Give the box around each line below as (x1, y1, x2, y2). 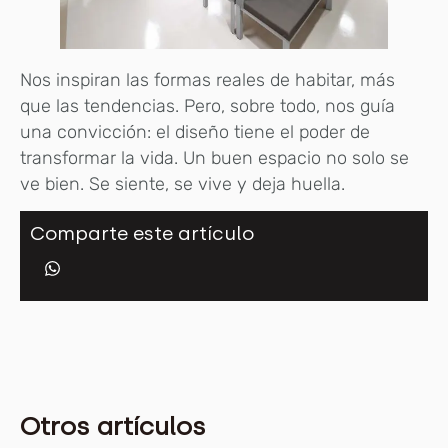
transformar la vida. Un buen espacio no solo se (20, 146, 409, 169)
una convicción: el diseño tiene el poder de (20, 120, 370, 143)
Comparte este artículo (30, 222, 254, 246)
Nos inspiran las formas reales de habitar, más (20, 68, 395, 91)
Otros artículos (20, 411, 206, 442)
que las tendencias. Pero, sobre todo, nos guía (20, 94, 395, 117)
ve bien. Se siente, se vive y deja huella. (20, 172, 345, 195)
